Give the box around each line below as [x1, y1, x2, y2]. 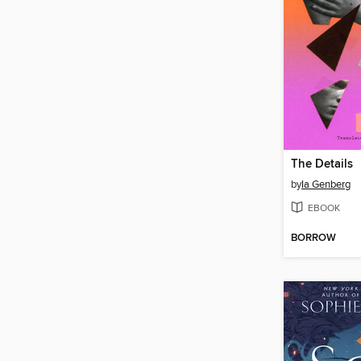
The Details [291, 157, 353, 172]
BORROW [291, 230, 336, 245]
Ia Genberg [301, 178, 351, 192]
